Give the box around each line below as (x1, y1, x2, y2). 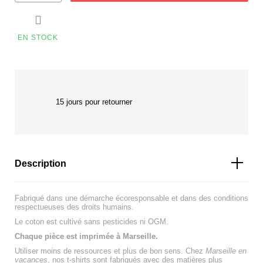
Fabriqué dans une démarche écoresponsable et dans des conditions (15, 193, 248, 203)
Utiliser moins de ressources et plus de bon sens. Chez (15, 246, 205, 255)
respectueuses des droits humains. (15, 202, 134, 211)
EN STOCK (18, 33, 58, 42)
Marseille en (205, 246, 247, 255)
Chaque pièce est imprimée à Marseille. (15, 231, 158, 241)
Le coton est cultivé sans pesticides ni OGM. (15, 217, 168, 226)
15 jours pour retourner (56, 97, 132, 106)
